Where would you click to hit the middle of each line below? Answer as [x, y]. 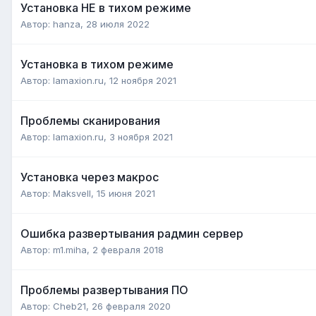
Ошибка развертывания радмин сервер [132, 233]
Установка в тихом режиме [97, 64]
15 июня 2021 [126, 193]
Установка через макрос [90, 177]
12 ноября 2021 [143, 80]
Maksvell [72, 193]
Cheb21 [69, 306]
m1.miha [70, 249]
